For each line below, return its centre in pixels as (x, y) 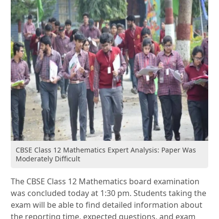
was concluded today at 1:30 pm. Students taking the (109, 193)
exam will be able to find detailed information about (107, 205)
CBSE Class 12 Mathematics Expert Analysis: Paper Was (106, 150)
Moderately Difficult (48, 159)
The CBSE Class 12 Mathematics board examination (105, 182)
